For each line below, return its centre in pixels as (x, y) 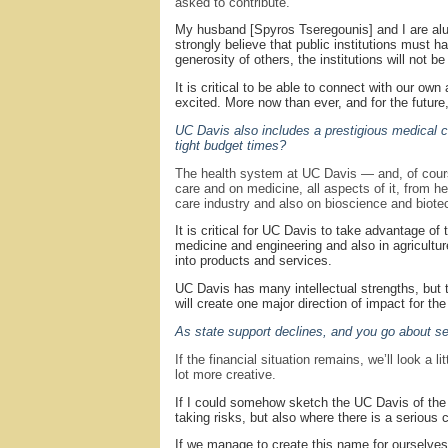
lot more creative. (225, 374)
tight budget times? (230, 145)
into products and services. (253, 261)
